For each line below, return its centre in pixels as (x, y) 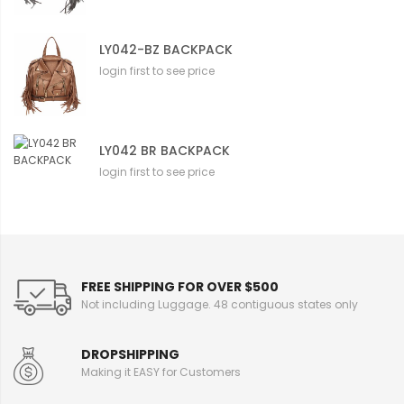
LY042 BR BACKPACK (165, 151)
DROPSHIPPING (130, 355)
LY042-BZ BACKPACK (166, 49)
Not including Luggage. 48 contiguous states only (220, 305)
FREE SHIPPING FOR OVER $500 (180, 287)
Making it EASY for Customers (161, 372)
